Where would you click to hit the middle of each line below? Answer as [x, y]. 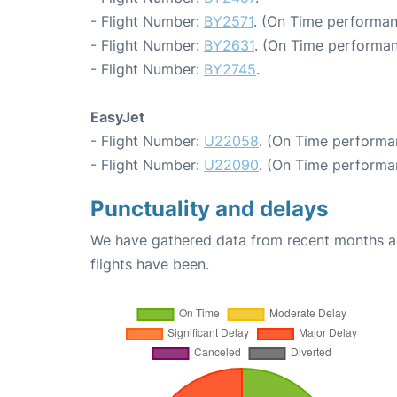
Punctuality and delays [209, 208]
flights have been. [150, 264]
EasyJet [117, 117]
